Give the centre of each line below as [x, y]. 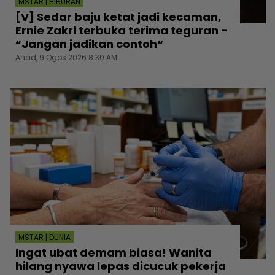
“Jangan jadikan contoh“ [89, 44]
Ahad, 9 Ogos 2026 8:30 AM [66, 58]
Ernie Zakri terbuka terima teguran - [122, 31]
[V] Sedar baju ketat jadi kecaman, [118, 17]
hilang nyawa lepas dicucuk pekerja [121, 266]
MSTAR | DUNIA [45, 237]
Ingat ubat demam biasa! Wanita [114, 252]
